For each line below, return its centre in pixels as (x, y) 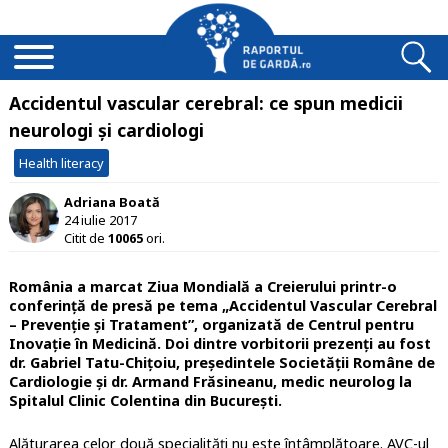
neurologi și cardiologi (106, 130)
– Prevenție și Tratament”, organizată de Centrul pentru (211, 325)
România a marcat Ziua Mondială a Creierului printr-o (202, 287)
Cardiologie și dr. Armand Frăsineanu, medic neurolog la (210, 382)
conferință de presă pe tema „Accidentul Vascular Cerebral (222, 306)
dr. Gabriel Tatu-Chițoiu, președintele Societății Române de (221, 363)
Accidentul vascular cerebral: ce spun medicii (205, 103)
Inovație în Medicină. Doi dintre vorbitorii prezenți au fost (219, 344)
